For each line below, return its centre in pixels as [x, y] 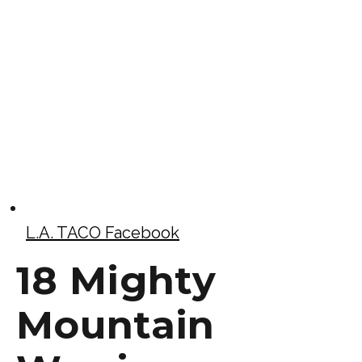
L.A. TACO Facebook [103, 232]
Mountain [116, 324]
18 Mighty [116, 280]
